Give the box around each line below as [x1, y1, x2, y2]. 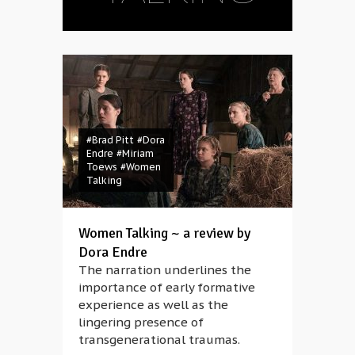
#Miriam [116, 147, 154, 159]
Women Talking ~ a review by [78, 224, 250, 242]
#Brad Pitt [86, 134, 134, 146]
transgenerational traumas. [78, 332, 240, 347]
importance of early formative [78, 280, 255, 295]
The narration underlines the [78, 262, 251, 277]
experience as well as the [78, 297, 228, 312]
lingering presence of [78, 315, 204, 330]
